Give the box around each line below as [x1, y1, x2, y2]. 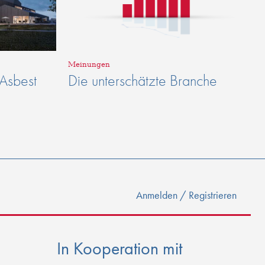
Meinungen [68, 59, 110, 70]
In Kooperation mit [56, 237, 182, 260]
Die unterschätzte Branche [68, 70, 217, 91]
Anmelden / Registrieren [136, 188, 237, 202]
